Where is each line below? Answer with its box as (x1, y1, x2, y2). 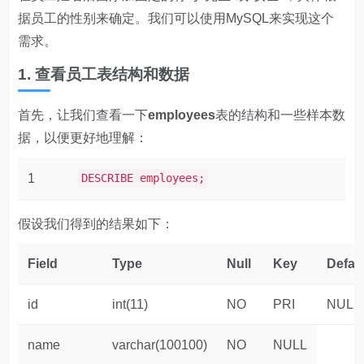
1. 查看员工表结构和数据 (18, 66, 190, 83)
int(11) (112, 297, 149, 311)
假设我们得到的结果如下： (18, 217, 175, 231)
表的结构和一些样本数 (215, 108, 346, 122)
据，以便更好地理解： (18, 131, 149, 145)
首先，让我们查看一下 (18, 108, 149, 122)
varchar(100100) (112, 338, 208, 352)
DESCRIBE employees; (81, 171, 206, 184)
